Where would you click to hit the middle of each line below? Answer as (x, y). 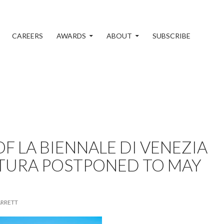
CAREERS (27, 36)
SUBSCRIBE (171, 36)
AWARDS (71, 36)
